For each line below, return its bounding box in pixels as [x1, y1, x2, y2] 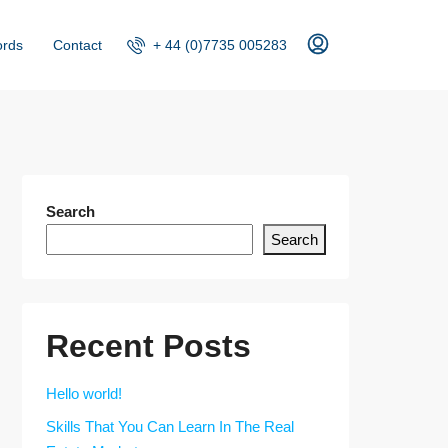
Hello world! [46, 385, 122, 402]
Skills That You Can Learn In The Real [46, 418, 294, 435]
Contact [53, 37, 102, 53]
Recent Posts [46, 328, 251, 364]
